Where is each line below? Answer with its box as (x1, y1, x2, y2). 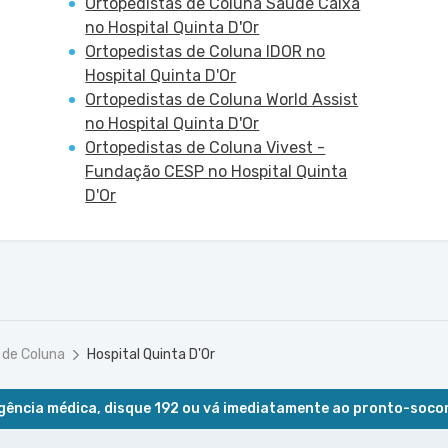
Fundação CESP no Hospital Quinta (85, 162, 348, 181)
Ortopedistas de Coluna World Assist (85, 90, 359, 109)
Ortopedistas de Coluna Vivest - (85, 138, 326, 157)
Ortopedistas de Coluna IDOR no (85, 42, 326, 61)
